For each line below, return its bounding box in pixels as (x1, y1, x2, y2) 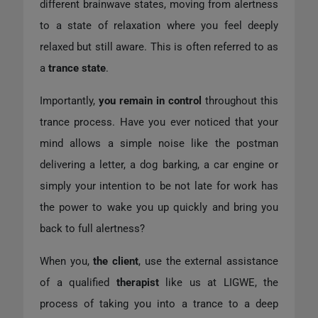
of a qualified (40, 276, 116, 290)
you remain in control (99, 94, 202, 108)
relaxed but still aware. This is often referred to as (40, 40, 278, 54)
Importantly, (40, 94, 99, 108)
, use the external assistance (138, 255, 279, 268)
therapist (116, 276, 159, 290)
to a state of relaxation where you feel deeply (40, 19, 278, 33)
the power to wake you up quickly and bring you (40, 201, 278, 214)
